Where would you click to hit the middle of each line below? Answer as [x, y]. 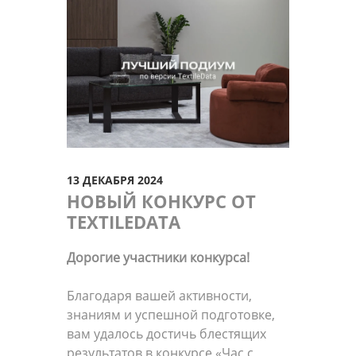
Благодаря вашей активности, [159, 295]
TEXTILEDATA [124, 221]
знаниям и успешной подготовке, [171, 314]
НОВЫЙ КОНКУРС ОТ [161, 201]
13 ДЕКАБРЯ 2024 [115, 180]
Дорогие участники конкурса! [158, 257]
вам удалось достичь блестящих [166, 333]
